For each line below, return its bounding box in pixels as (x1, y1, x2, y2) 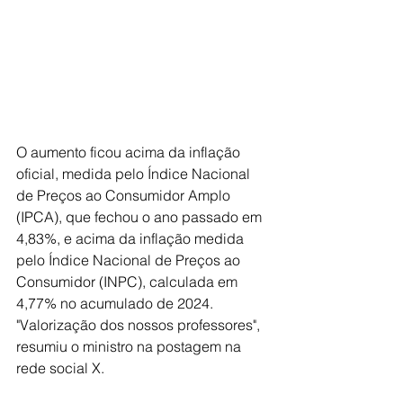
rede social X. (16, 359, 108, 378)
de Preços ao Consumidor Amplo (16, 186, 234, 205)
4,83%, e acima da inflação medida (16, 229, 247, 248)
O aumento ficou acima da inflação (16, 143, 244, 162)
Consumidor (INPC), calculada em (16, 273, 241, 291)
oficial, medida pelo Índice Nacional (16, 165, 254, 184)
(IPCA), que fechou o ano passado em (16, 208, 265, 227)
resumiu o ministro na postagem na (16, 337, 245, 356)
